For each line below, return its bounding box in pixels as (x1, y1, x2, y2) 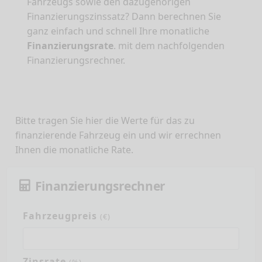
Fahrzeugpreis (23, 209, 100, 223)
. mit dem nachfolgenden (113, 39, 225, 53)
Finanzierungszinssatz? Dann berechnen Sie (27, 10, 221, 23)
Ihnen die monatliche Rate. (15, 143, 133, 157)
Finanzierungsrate (27, 39, 113, 53)
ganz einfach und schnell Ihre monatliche (27, 25, 209, 38)
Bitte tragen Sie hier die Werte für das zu (15, 114, 195, 127)
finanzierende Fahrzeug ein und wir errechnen (15, 129, 221, 142)
